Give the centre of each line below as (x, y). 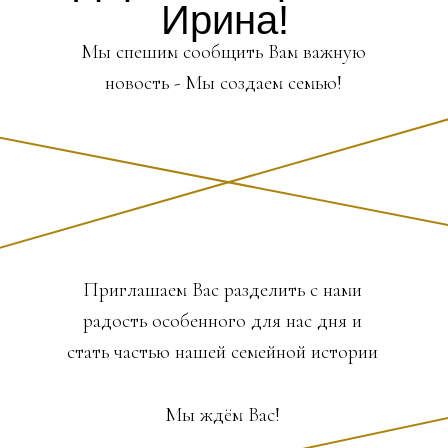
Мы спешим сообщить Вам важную (223, 52)
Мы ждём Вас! (222, 415)
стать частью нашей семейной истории (222, 352)
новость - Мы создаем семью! (223, 83)
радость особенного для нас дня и (222, 321)
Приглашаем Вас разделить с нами (222, 290)
